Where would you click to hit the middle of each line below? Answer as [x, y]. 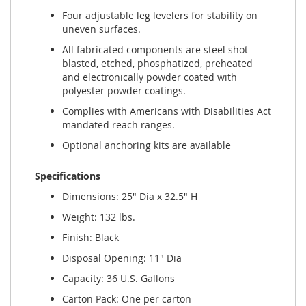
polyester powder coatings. [124, 91]
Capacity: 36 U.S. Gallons [119, 279]
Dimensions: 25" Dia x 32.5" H [130, 197]
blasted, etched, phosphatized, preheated [157, 64]
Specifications [68, 176]
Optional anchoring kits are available [147, 145]
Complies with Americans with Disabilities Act [167, 111]
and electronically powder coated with [150, 77]
